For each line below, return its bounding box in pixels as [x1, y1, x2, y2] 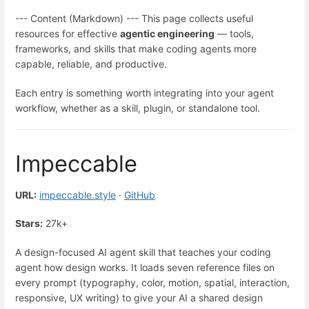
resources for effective [15, 28, 120, 40]
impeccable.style [39, 189, 116, 201]
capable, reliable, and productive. [15, 58, 167, 70]
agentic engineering [120, 28, 215, 40]
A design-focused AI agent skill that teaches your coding [15, 246, 271, 258]
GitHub [124, 189, 155, 201]
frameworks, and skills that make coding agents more [15, 43, 257, 55]
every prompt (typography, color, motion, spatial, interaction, [15, 276, 290, 288]
